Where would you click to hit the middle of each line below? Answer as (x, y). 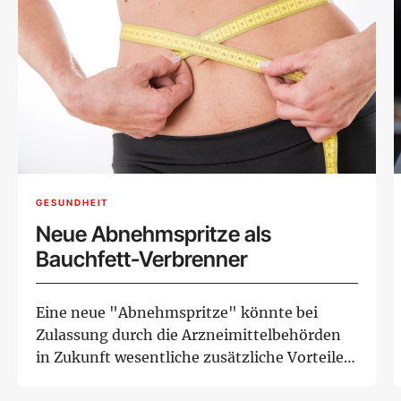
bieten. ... (68, 380)
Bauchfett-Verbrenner (142, 260)
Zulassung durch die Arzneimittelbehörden (188, 335)
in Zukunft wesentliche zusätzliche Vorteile (190, 358)
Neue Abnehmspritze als (154, 235)
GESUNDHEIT (72, 202)
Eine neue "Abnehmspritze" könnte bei (177, 313)
